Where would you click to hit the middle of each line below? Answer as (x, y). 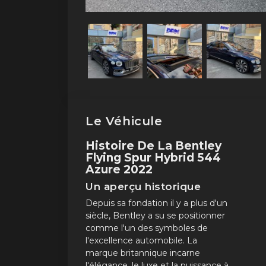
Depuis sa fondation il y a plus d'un (156, 203)
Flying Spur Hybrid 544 (153, 157)
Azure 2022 (119, 169)
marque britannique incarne (143, 253)
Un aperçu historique (143, 186)
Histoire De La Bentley (154, 145)
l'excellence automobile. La (141, 240)
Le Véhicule (124, 121)
